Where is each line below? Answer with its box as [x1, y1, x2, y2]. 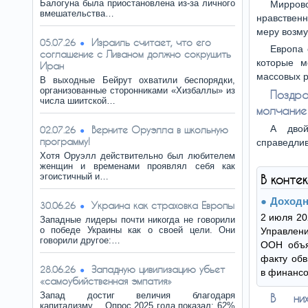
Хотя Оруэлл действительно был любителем [40, 151, 235, 161]
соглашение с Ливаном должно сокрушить [40, 48, 231, 60]
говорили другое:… [40, 235, 120, 245]
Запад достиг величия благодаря [40, 290, 235, 300]
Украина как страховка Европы [91, 199, 234, 211]
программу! [40, 135, 90, 147]
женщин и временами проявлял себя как [40, 161, 235, 171]
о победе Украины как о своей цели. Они [40, 225, 235, 235]
